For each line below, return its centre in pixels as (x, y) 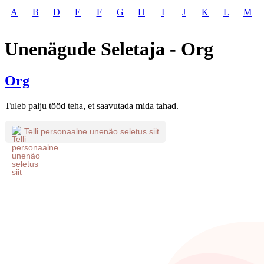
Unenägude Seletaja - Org (109, 49)
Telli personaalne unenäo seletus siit (92, 132)
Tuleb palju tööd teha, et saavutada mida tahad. (92, 105)
